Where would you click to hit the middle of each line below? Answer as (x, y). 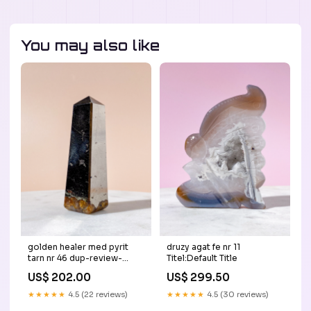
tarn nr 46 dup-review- (75, 258)
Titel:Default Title (202, 258)
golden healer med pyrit (78, 247)
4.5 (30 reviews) (237, 295)
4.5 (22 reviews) (97, 295)
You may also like (91, 45)
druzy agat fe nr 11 (203, 247)
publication (51, 269)
